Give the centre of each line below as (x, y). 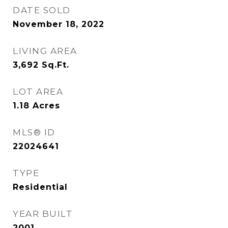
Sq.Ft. (55, 65)
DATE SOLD (42, 10)
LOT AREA (38, 92)
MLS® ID (34, 132)
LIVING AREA (45, 51)
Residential (40, 187)
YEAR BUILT (43, 214)
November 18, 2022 (59, 24)
